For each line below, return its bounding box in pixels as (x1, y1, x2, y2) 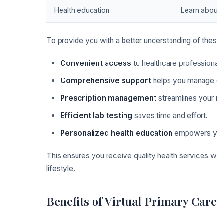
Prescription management (60, 93, 156, 103)
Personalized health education (60, 128, 172, 138)
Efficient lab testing (60, 111, 132, 121)
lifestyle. (46, 164, 75, 173)
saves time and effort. (132, 111, 208, 121)
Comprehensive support (60, 76, 151, 86)
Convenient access (60, 59, 131, 68)
